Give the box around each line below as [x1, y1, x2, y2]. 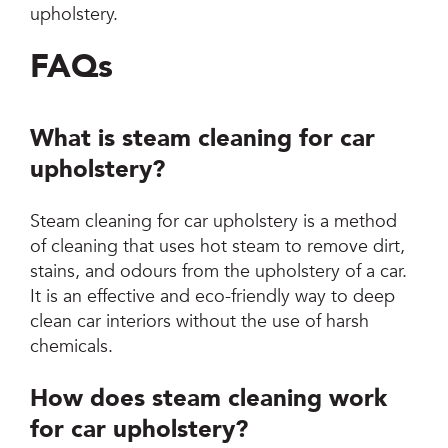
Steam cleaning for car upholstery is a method [30, 209, 398, 235]
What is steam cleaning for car [30, 122, 376, 156]
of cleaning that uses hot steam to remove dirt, [30, 234, 406, 260]
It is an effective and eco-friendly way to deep [30, 284, 396, 310]
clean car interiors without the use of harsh [30, 309, 370, 335]
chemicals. [30, 334, 114, 360]
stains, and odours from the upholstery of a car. [30, 259, 408, 285]
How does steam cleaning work [30, 382, 388, 416]
